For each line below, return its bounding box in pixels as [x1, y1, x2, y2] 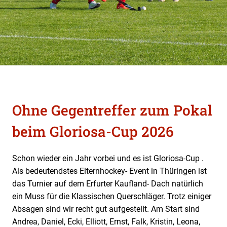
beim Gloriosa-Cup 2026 [12, 122, 174, 141]
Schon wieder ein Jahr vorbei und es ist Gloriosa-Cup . [12, 153, 204, 163]
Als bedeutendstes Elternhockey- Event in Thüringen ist [12, 166, 207, 176]
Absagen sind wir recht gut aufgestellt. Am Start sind [12, 204, 200, 214]
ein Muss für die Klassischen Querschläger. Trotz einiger [12, 191, 211, 201]
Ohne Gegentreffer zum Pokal [12, 100, 212, 120]
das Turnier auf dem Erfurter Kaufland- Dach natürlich [12, 178, 203, 188]
